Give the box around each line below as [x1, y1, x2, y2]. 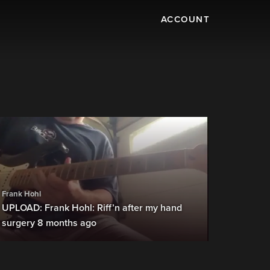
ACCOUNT [160, 14, 210, 25]
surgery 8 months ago [2, 217, 97, 230]
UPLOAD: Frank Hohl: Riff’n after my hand [2, 202, 183, 215]
